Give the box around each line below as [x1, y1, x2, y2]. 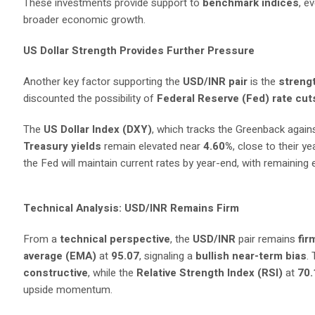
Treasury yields [23, 139, 102, 154]
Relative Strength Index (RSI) [136, 265, 283, 281]
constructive [23, 265, 89, 281]
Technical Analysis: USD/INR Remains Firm [23, 200, 240, 216]
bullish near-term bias [195, 248, 307, 264]
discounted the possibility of [23, 91, 157, 106]
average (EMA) [23, 248, 97, 264]
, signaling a [139, 248, 196, 264]
